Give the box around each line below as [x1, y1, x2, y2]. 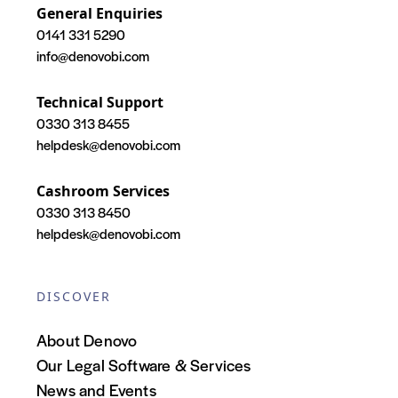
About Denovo [36, 329, 138, 352]
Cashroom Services [36, 181, 170, 202]
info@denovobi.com [36, 46, 149, 66]
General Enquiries [36, 4, 163, 24]
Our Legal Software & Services [36, 354, 251, 377]
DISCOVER [36, 288, 111, 306]
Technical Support [36, 92, 163, 113]
